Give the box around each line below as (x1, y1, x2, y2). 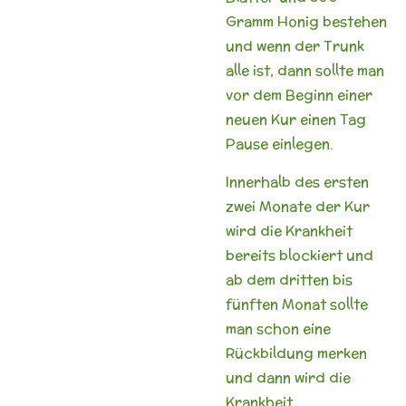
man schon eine (226, 318, 331, 338)
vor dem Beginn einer (226, 84, 372, 104)
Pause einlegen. (226, 133, 333, 153)
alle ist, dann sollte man (226, 60, 384, 80)
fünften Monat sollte (226, 294, 368, 314)
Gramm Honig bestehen (226, 11, 387, 31)
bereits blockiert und (226, 245, 373, 265)
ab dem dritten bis (226, 269, 353, 289)
